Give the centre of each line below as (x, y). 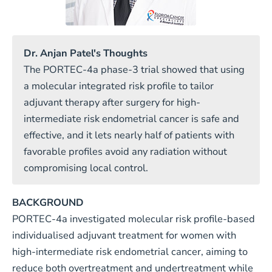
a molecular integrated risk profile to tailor (119, 86)
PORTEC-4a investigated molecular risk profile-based (133, 219)
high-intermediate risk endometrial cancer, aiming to (130, 252)
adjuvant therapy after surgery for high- (112, 102)
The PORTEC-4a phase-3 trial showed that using (134, 69)
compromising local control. (86, 168)
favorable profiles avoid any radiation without (125, 151)
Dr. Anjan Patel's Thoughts (86, 53)
